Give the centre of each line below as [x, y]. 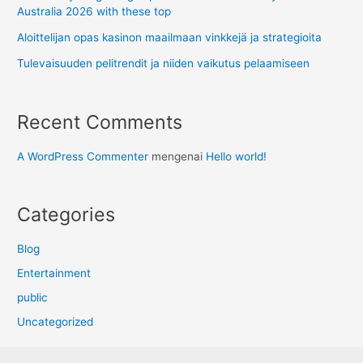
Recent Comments [100, 122]
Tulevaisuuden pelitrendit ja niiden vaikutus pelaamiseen [164, 64]
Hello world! [237, 156]
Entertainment [54, 273]
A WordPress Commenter [83, 156]
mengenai [177, 156]
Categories [66, 215]
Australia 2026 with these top [94, 12]
